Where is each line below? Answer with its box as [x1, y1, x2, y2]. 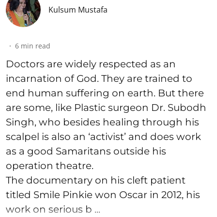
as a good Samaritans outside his [6, 145, 166, 157]
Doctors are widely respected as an [6, 58, 176, 70]
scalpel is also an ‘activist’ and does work [6, 131, 201, 143]
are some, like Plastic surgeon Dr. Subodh [6, 102, 206, 114]
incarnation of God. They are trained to [6, 73, 192, 85]
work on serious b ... [6, 203, 100, 216]
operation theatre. [6, 160, 93, 172]
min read [21, 41, 50, 51]
